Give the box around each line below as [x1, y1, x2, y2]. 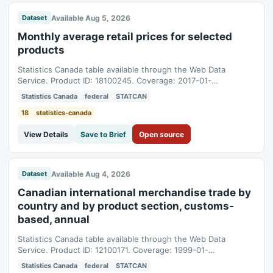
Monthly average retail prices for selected [18, 30, 232, 43]
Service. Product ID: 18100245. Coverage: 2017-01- [18, 76, 211, 85]
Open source [139, 129, 184, 139]
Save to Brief [80, 129, 126, 139]
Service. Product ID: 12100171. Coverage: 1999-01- [18, 245, 208, 255]
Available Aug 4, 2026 [51, 169, 130, 179]
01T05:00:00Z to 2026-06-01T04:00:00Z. [18, 87, 174, 96]
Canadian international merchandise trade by [18, 186, 251, 199]
